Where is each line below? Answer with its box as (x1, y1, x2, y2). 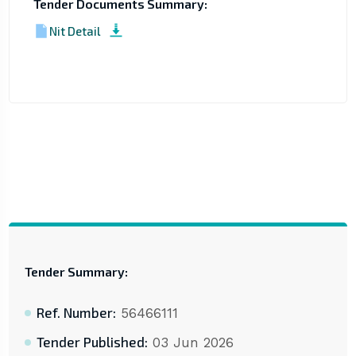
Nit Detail (48, 23, 100, 38)
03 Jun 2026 (147, 335, 234, 351)
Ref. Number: (36, 304, 116, 321)
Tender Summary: (24, 264, 128, 280)
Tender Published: (36, 334, 148, 350)
